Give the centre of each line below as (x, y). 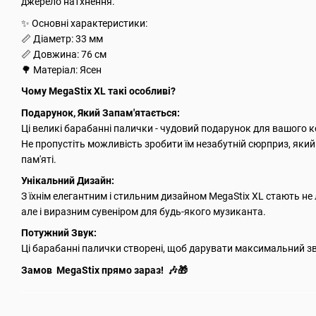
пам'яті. (39, 159)
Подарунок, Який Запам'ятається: (101, 113)
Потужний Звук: (60, 233)
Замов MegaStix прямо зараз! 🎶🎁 (104, 270)
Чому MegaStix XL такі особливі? (98, 91)
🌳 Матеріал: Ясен (61, 69)
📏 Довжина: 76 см (64, 54)
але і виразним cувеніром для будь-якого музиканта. (144, 211)
